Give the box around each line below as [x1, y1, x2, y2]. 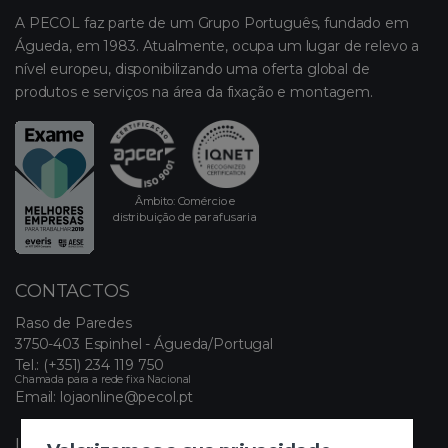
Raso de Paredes [15, 314, 132, 333]
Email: [15, 388, 60, 407]
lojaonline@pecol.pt [60, 388, 194, 407]
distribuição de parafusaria [112, 209, 258, 224]
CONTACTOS [15, 280, 130, 303]
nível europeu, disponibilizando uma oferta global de [15, 60, 370, 79]
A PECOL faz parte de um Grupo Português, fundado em [15, 14, 409, 33]
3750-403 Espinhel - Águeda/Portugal [15, 335, 273, 354]
